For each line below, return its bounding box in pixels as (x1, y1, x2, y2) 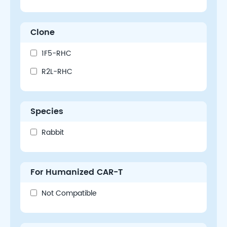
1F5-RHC (42, 48, 71, 59)
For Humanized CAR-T (30, 166, 123, 179)
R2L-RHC (42, 66, 72, 78)
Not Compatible (42, 187, 97, 199)
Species (30, 105, 63, 118)
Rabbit (42, 127, 64, 138)
